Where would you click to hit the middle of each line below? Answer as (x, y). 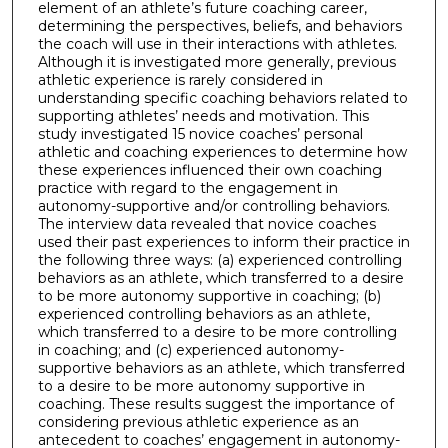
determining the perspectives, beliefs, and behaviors (219, 26)
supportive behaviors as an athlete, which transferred (221, 368)
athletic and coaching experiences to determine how (222, 152)
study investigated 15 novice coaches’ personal (200, 134)
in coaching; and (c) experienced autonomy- (190, 350)
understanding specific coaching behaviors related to (222, 98)
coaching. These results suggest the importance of (215, 404)
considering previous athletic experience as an (198, 422)
